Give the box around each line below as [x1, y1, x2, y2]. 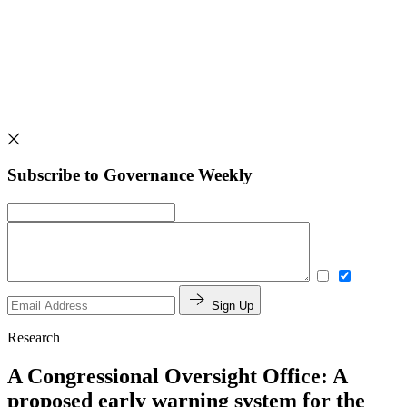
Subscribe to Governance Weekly [7, 165, 253, 185]
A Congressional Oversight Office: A [7, 363, 347, 388]
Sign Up [212, 298, 253, 313]
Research [7, 329, 60, 345]
